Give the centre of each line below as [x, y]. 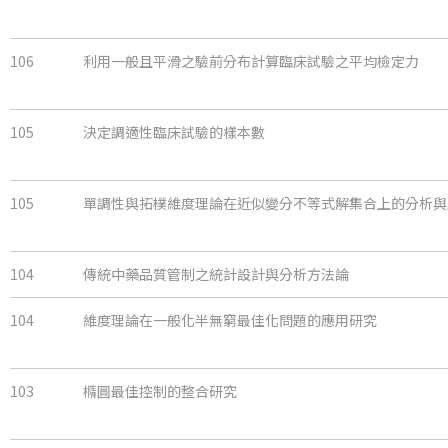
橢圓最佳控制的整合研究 [160, 391]
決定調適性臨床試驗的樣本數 [174, 132]
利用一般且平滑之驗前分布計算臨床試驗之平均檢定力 [251, 61]
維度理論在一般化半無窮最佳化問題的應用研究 [230, 320]
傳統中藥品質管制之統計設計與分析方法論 [216, 274]
